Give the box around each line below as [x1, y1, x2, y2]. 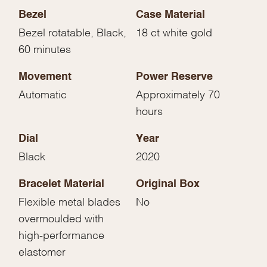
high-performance [18, 231, 105, 237]
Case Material [136, 10, 205, 21]
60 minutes [18, 45, 72, 51]
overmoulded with [18, 215, 104, 221]
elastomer [18, 248, 66, 254]
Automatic [18, 91, 67, 97]
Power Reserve [136, 72, 213, 83]
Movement [18, 72, 72, 83]
